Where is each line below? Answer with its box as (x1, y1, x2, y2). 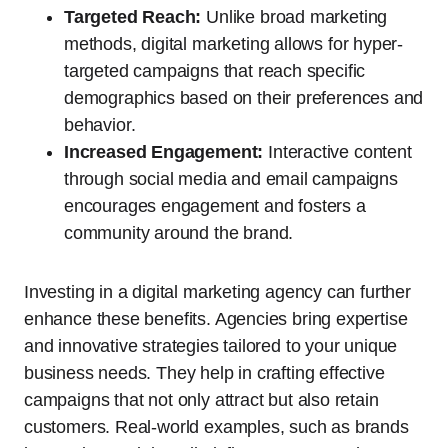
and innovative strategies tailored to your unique (24, 336, 398, 356)
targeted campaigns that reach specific (64, 61, 366, 81)
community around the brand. (64, 223, 294, 243)
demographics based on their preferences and (64, 88, 424, 108)
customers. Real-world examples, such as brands (24, 417, 409, 437)
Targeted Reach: (64, 7, 202, 27)
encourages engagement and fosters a (64, 196, 366, 216)
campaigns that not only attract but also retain (24, 390, 379, 410)
